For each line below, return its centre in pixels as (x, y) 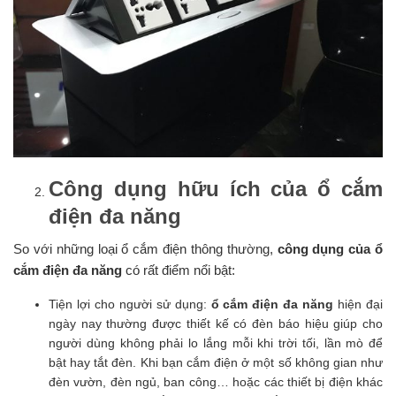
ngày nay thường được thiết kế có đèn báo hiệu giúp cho (216, 323)
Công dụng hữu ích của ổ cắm (216, 188)
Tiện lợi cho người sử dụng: (130, 304)
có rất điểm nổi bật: (179, 270)
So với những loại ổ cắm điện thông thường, (145, 248)
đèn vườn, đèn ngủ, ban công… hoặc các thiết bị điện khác (216, 381)
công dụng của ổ (330, 248)
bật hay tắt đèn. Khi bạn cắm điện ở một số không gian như (216, 362)
